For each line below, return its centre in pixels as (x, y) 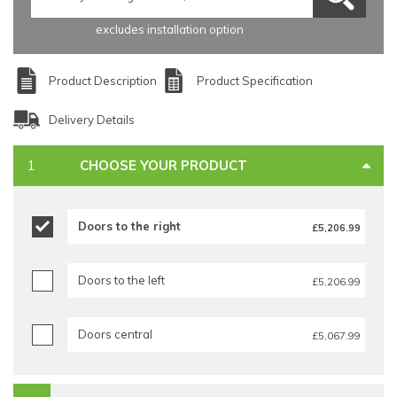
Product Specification (255, 81)
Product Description (103, 81)
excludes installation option (170, 30)
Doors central (115, 335)
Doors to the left (121, 280)
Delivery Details (92, 120)
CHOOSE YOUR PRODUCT (163, 166)
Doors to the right (129, 226)
